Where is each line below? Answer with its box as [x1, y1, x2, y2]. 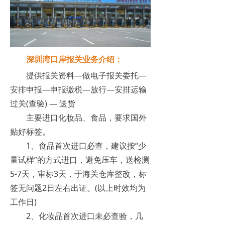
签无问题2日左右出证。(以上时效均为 [10, 182, 146, 194]
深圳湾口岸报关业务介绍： [26, 54, 123, 65]
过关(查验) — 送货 [10, 98, 75, 109]
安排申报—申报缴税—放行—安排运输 [10, 84, 147, 95]
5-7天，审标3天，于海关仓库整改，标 [10, 168, 147, 180]
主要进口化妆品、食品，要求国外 [10, 112, 147, 124]
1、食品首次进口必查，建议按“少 [10, 140, 146, 152]
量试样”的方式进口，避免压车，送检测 [10, 154, 150, 166]
